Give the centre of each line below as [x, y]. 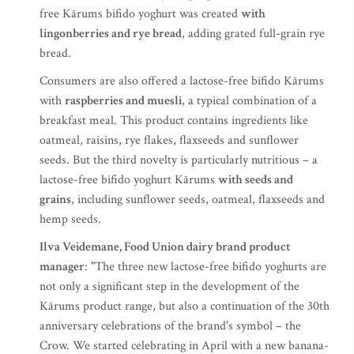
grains [55, 199]
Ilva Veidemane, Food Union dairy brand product [165, 247]
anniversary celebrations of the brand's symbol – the [170, 326]
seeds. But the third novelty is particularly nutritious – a [179, 160]
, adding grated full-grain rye [253, 33]
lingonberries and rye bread [111, 33]
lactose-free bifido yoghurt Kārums [129, 179]
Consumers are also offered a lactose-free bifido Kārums [182, 81]
